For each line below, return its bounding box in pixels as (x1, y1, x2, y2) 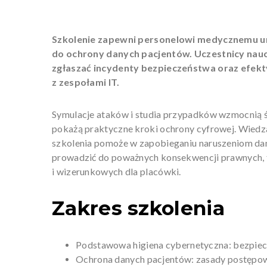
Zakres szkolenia (52, 195, 225, 220)
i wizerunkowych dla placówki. (52, 165, 181, 177)
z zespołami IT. (52, 76, 120, 88)
